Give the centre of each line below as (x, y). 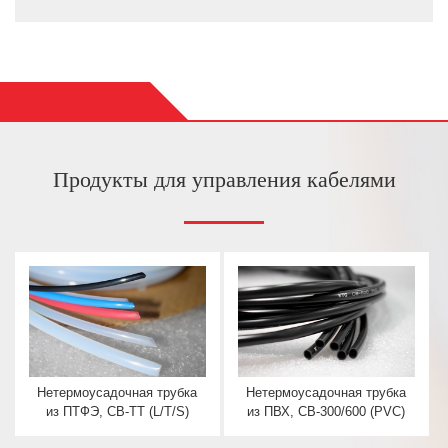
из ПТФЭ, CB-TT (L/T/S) (117, 411)
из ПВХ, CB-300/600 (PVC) (326, 411)
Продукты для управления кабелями (224, 179)
